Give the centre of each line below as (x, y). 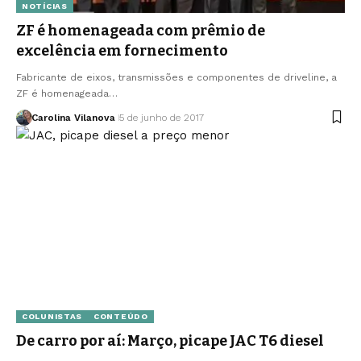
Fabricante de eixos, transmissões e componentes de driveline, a (176, 77)
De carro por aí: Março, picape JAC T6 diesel (170, 340)
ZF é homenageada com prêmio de (141, 30)
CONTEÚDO (121, 316)
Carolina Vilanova (73, 117)
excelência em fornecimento (122, 50)
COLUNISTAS (52, 316)
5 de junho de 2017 (161, 117)
